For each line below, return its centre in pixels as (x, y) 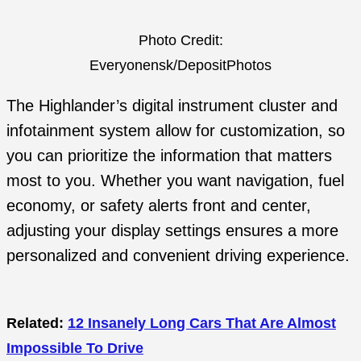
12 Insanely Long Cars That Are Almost (202, 323)
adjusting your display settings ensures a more (172, 231)
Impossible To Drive (75, 348)
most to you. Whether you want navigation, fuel (175, 181)
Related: (37, 323)
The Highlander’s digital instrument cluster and (172, 106)
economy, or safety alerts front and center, (159, 206)
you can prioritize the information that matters (169, 156)
